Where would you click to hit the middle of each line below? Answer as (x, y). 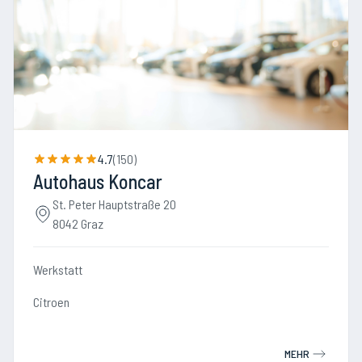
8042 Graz (78, 223)
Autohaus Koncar (98, 181)
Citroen (51, 302)
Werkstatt (58, 269)
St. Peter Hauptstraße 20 (114, 204)
